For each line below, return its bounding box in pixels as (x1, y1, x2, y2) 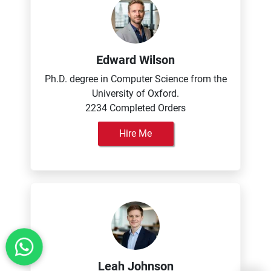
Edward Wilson (96, 53, 175, 67)
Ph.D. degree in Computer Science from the (44, 73, 227, 85)
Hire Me (119, 128, 152, 139)
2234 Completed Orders (85, 102, 186, 114)
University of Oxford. (92, 88, 179, 99)
